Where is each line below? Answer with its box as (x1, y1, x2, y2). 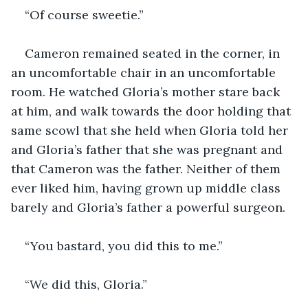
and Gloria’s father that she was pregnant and (11, 141, 286, 157)
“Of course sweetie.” (25, 6, 144, 23)
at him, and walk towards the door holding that (11, 102, 294, 119)
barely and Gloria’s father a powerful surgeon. (11, 199, 285, 215)
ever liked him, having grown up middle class (11, 179, 284, 196)
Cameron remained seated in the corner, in (25, 45, 283, 61)
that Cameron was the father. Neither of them (11, 160, 284, 177)
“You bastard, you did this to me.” (25, 237, 223, 254)
